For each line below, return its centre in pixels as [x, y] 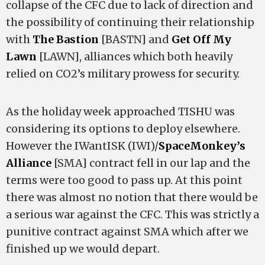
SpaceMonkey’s [202, 146]
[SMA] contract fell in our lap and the [151, 163]
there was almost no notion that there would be [132, 197]
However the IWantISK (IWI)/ [82, 146]
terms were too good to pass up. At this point [124, 180]
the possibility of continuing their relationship [130, 22]
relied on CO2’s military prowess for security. [123, 74]
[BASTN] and [135, 39]
